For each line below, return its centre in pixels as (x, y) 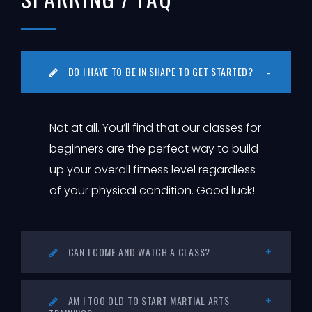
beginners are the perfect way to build (154, 148)
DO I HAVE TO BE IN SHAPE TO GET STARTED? (159, 71)
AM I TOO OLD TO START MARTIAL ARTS (148, 300)
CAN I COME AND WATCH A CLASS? (138, 251)
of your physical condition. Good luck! (152, 190)
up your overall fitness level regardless (153, 169)
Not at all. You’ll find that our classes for (155, 127)
